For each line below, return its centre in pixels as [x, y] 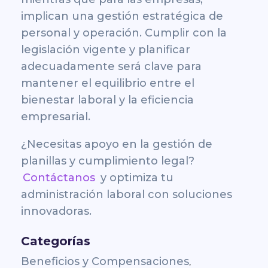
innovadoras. [56, 211]
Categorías [56, 241]
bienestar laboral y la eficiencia [107, 100]
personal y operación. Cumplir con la [124, 33]
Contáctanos [59, 178]
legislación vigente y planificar [106, 50]
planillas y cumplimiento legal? [108, 161]
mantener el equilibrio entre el [108, 83]
